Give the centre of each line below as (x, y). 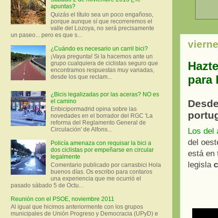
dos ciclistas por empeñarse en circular (102, 150)
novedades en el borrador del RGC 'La (101, 116)
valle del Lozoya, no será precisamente (102, 28)
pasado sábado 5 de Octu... (47, 185)
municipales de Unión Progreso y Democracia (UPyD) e (84, 213)
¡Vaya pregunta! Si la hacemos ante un (101, 57)
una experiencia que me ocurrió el (96, 178)
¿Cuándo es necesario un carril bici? (99, 48)
